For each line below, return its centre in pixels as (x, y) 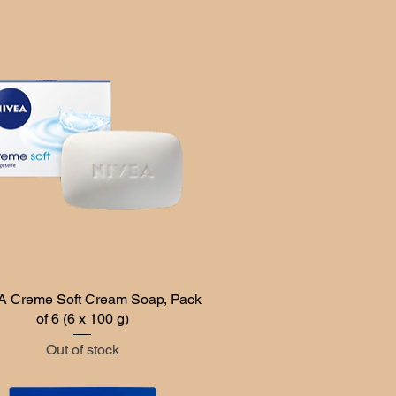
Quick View (83, 297)
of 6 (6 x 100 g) (82, 318)
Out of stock (82, 349)
